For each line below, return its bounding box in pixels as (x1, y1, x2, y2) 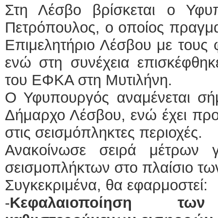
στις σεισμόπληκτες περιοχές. (5, 124, 202, 141)
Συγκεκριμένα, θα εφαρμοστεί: (5, 177, 208, 194)
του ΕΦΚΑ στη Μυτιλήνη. (5, 72, 181, 89)
